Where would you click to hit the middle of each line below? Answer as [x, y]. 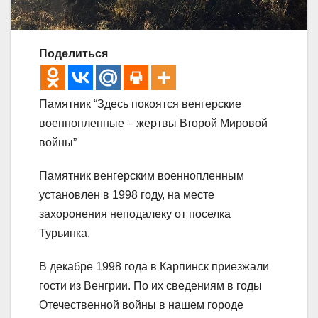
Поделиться [73, 53]
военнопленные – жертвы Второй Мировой [153, 123]
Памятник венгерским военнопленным [142, 175]
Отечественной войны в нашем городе [141, 305]
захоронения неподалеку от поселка [135, 214]
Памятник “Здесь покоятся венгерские [140, 104]
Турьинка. [65, 233]
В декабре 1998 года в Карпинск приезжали [154, 266]
